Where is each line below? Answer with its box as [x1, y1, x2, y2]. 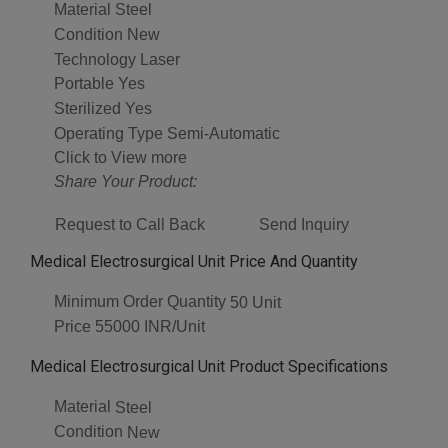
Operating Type [54, 124, 163, 142]
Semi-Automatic [167, 124, 280, 142]
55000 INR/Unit [95, 318, 205, 336]
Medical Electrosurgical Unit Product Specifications [30, 357, 388, 377]
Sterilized [54, 100, 121, 118]
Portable [54, 75, 114, 93]
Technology [54, 50, 136, 68]
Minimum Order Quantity [54, 292, 226, 310]
